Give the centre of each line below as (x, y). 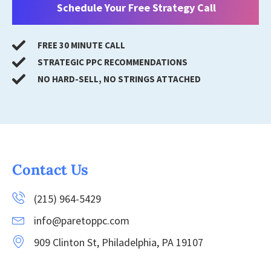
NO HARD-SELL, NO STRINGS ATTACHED (119, 79)
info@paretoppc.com (82, 221)
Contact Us (50, 170)
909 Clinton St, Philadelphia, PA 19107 (119, 243)
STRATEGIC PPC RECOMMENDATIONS (112, 62)
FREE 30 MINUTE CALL (81, 45)
